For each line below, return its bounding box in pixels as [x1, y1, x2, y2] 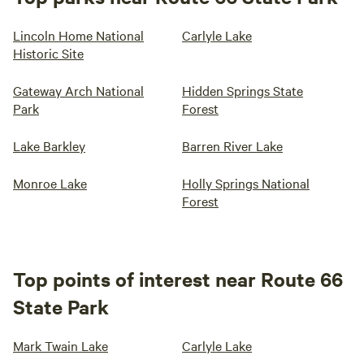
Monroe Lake [13, 174, 87, 192]
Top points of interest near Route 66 [13, 266, 343, 292]
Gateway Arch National [13, 81, 144, 99]
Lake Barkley [13, 136, 85, 154]
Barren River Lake [182, 136, 283, 154]
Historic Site [13, 44, 84, 62]
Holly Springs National [182, 174, 310, 192]
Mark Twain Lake [13, 336, 108, 354]
